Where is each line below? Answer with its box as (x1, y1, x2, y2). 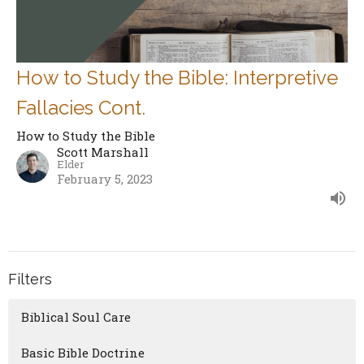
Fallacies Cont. (16, 95, 145, 119)
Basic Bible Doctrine (21, 344, 145, 362)
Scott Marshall (57, 143, 149, 160)
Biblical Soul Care (21, 309, 131, 326)
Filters (8, 270, 52, 288)
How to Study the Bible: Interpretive (16, 65, 338, 89)
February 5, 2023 (57, 170, 153, 187)
